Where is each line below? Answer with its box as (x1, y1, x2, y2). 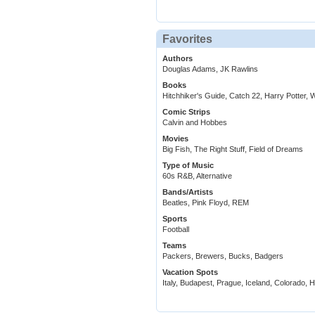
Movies (162, 134, 188, 143)
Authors (162, 54, 193, 63)
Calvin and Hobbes (162, 118, 227, 127)
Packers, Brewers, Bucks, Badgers (162, 252, 283, 261)
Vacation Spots (162, 268, 218, 277)
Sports (162, 214, 187, 224)
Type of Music (162, 161, 214, 170)
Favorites (162, 33, 212, 46)
